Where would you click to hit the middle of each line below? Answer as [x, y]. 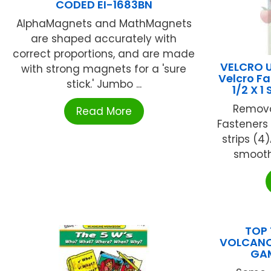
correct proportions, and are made [104, 54]
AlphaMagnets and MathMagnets [104, 24]
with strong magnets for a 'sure [104, 69]
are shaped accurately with [104, 39]
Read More [104, 112]
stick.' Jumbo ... [104, 84]
